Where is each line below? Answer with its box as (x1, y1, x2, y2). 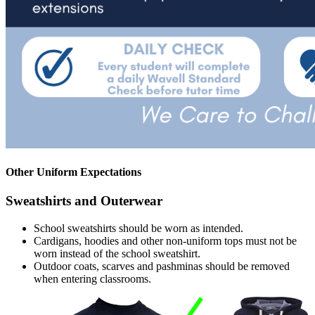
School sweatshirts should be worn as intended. (34, 221, 246, 234)
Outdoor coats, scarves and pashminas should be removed (34, 259, 290, 272)
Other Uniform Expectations (6, 165, 141, 178)
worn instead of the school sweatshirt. (34, 247, 203, 259)
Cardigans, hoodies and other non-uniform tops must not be (34, 234, 297, 247)
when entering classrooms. (34, 272, 154, 285)
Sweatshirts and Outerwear (6, 193, 162, 209)
